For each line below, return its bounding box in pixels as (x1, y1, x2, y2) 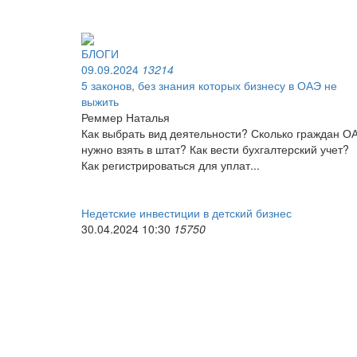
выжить (81, 93, 119, 110)
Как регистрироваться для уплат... (81, 157, 260, 174)
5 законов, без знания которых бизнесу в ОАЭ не (81, 77, 337, 94)
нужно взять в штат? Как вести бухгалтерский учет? (81, 141, 349, 158)
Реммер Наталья (81, 109, 170, 126)
